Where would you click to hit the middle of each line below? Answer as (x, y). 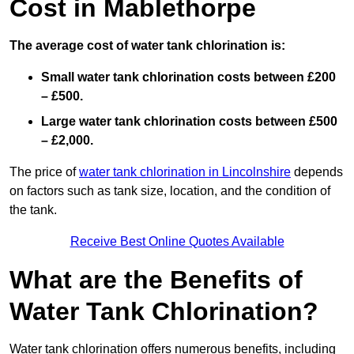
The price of (44, 172)
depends (317, 172)
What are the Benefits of (156, 280)
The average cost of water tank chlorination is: (147, 46)
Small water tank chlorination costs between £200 (188, 77)
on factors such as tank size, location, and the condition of (170, 191)
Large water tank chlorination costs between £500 (189, 122)
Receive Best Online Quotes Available (177, 242)
